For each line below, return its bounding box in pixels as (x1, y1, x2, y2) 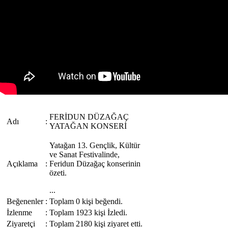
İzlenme (7, 208, 32, 217)
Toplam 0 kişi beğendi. (49, 197, 123, 206)
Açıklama (7, 159, 38, 168)
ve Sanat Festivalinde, (49, 150, 120, 159)
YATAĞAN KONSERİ (49, 122, 127, 130)
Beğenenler (7, 197, 43, 206)
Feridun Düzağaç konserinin (49, 159, 140, 168)
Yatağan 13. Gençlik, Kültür (49, 141, 140, 150)
